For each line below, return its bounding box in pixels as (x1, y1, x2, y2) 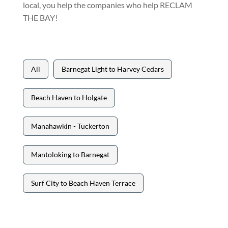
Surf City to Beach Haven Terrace (31, 179, 135, 187)
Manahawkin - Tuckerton (31, 122, 109, 130)
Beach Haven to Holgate (31, 93, 107, 102)
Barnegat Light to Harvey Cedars (61, 65, 164, 73)
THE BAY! (22, 13, 58, 22)
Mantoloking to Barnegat (31, 150, 109, 159)
